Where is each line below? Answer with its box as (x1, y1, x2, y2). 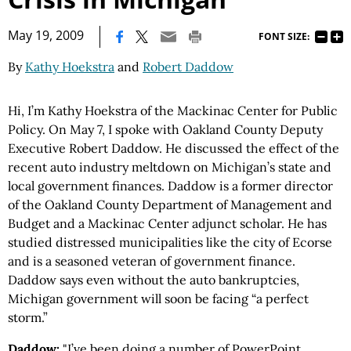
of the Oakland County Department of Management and (8, 197, 332, 212)
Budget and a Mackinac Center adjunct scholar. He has (8, 215, 327, 231)
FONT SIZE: (259, 29, 309, 43)
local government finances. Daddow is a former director (8, 178, 333, 194)
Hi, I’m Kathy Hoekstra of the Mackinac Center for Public (8, 103, 338, 118)
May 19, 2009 (8, 27, 84, 44)
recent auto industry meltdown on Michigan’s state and (8, 159, 331, 175)
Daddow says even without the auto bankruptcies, (8, 272, 299, 288)
